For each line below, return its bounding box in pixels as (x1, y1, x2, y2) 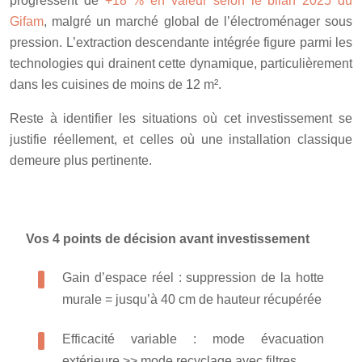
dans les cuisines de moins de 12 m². (10, 77, 221, 91)
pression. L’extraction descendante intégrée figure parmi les (10, 35, 352, 49)
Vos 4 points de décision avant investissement (26, 231, 309, 246)
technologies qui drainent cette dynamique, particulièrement (10, 56, 352, 70)
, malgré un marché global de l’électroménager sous (44, 14, 352, 28)
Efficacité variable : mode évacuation (62, 331, 324, 346)
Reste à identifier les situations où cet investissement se (10, 111, 352, 125)
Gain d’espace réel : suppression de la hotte (62, 270, 324, 284)
